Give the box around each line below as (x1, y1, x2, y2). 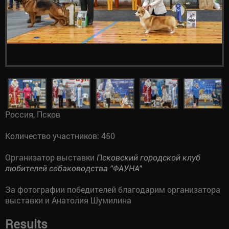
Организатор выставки (5, 152, 97, 163)
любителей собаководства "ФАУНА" (5, 164, 142, 173)
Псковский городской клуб (97, 153, 200, 163)
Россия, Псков (5, 109, 60, 120)
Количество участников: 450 (5, 130, 115, 141)
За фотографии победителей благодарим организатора (5, 184, 220, 195)
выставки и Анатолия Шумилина (5, 195, 131, 205)
